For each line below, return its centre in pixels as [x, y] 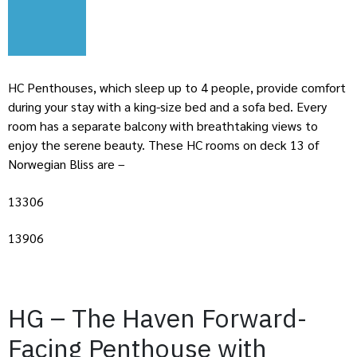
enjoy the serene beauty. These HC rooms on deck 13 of [164, 145]
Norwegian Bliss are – [68, 164]
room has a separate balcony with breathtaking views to [163, 126]
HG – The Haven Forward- [157, 318]
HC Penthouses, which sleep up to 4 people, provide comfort [177, 88]
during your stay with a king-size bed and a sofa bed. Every [167, 107]
